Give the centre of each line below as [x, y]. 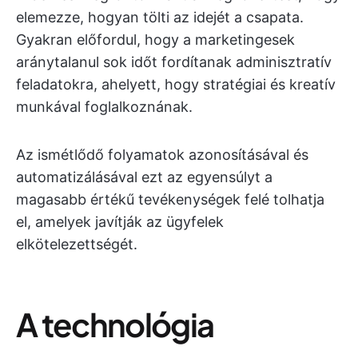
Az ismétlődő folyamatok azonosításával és [162, 155]
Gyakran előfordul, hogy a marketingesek [155, 40]
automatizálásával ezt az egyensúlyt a [144, 177]
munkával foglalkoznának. [104, 107]
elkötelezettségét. [77, 244]
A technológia [115, 324]
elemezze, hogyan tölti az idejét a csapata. [160, 17]
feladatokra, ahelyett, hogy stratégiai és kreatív [176, 84]
